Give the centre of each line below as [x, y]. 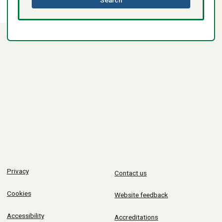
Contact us [131, 173]
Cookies [19, 194]
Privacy [18, 171]
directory [136, 7]
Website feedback [141, 195]
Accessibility [25, 215]
